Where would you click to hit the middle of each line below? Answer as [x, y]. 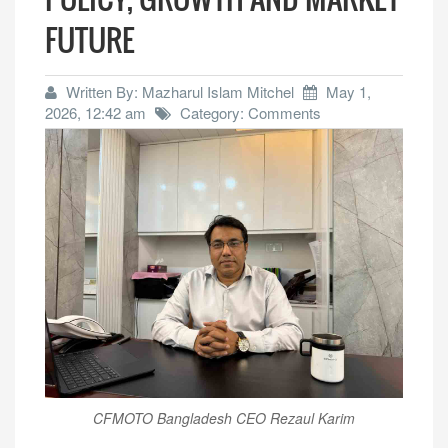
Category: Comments [248, 113]
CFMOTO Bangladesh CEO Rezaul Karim [224, 417]
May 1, [346, 92]
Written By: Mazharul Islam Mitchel [178, 92]
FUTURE [90, 40]
